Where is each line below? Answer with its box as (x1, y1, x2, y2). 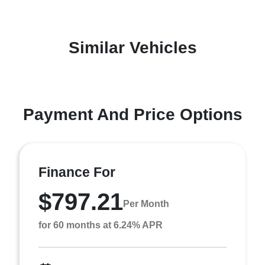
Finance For (38, 164, 115, 180)
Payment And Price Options (22, 105, 243, 124)
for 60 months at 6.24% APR (38, 219, 163, 230)
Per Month (123, 199, 169, 209)
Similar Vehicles (68, 38, 197, 57)
